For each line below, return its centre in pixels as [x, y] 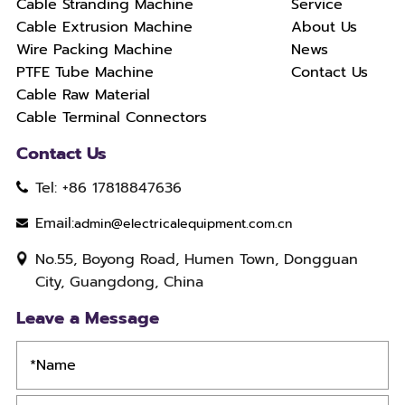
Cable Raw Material [83, 94]
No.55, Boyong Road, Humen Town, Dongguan [197, 259]
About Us [325, 26]
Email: [55, 223]
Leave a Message [87, 317]
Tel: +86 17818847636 [109, 187]
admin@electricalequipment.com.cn [184, 224]
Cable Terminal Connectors [111, 117]
